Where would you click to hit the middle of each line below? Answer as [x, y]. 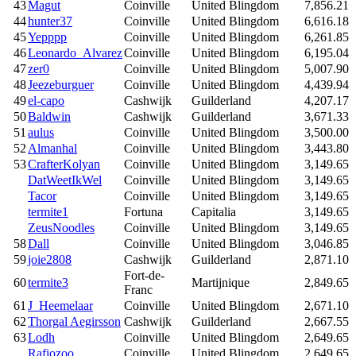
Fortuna [143, 211]
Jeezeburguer [61, 84]
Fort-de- [144, 275]
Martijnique [221, 282]
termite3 [48, 282]
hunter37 [50, 21]
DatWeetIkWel [65, 180]
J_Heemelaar [60, 305]
